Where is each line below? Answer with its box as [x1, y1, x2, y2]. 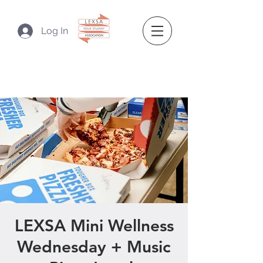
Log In [41, 25, 69, 36]
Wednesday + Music [17, 237, 171, 257]
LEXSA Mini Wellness [14, 215, 174, 235]
